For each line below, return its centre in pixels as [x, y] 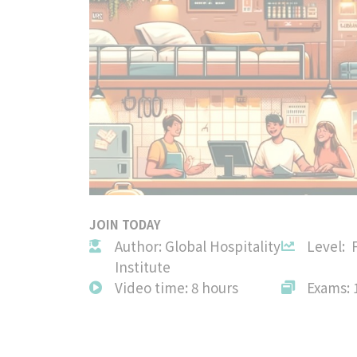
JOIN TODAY [125, 224]
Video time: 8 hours [177, 287]
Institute [143, 266]
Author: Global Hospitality [198, 245]
